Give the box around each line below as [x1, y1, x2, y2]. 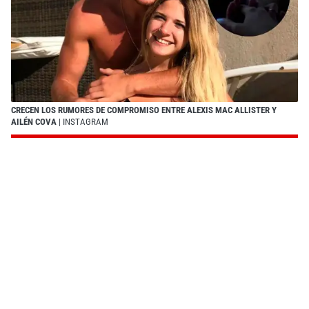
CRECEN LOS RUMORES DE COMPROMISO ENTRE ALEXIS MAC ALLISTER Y [11, 104, 277, 115]
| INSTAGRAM [57, 116, 108, 127]
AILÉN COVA [11, 116, 57, 127]
